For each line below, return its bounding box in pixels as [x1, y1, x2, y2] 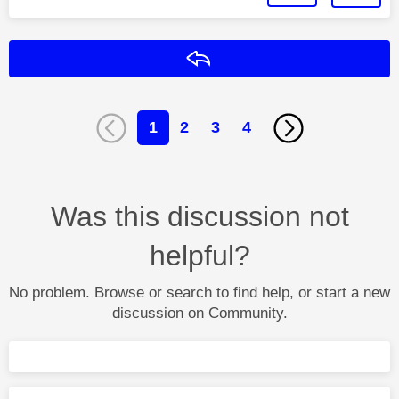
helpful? [149, 239, 250, 272]
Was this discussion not [50, 199, 349, 232]
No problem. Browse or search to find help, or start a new [9, 283, 390, 301]
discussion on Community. [111, 304, 288, 322]
